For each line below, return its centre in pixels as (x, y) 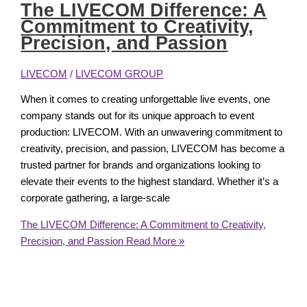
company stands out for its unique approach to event (138, 116)
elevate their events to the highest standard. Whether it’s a (150, 182)
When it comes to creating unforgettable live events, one (146, 100)
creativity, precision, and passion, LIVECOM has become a (153, 149)
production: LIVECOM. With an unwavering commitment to (152, 133)
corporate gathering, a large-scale (96, 198)
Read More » (154, 241)
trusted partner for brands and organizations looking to (141, 165)
